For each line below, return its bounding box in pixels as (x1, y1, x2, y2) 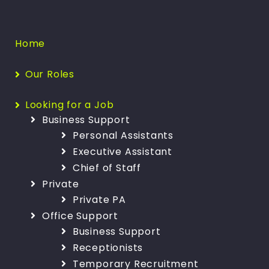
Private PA (72, 192, 126, 207)
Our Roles (25, 67, 74, 81)
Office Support (41, 208, 118, 223)
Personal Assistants (72, 128, 174, 142)
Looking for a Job (25, 97, 114, 112)
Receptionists (72, 240, 144, 255)
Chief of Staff (72, 160, 141, 175)
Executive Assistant (72, 144, 172, 159)
